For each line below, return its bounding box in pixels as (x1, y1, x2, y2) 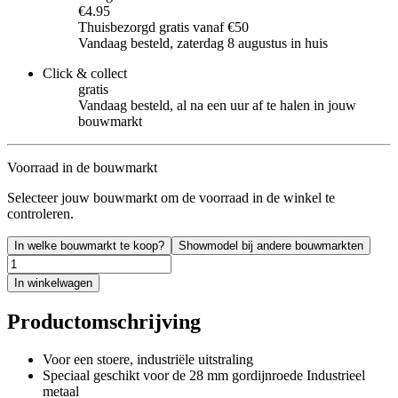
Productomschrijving (7, 309, 201, 333)
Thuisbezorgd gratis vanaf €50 (78, 19, 249, 35)
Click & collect (43, 65, 127, 81)
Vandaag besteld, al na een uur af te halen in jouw (78, 97, 356, 113)
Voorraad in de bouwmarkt (7, 159, 157, 175)
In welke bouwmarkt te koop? (14, 238, 164, 252)
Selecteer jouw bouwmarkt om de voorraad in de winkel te (7, 189, 335, 205)
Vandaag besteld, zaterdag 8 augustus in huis (78, 35, 328, 51)
